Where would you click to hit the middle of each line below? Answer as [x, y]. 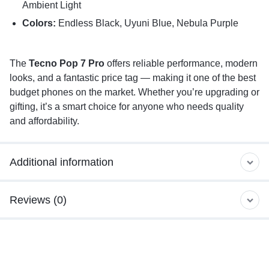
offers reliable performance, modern [181, 64]
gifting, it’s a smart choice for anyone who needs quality [127, 107]
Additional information [62, 162]
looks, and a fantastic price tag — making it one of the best [133, 78]
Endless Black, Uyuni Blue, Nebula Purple [147, 23]
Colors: [39, 23]
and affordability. [44, 121]
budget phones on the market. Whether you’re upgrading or [134, 92]
